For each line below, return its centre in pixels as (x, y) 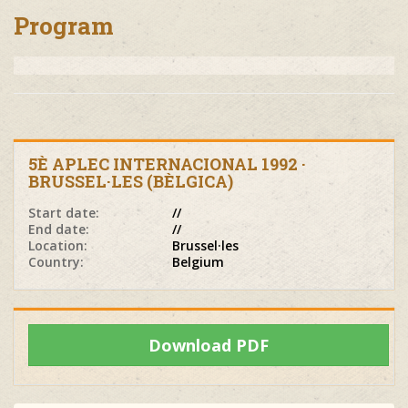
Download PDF (209, 346)
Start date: (64, 213)
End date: (59, 229)
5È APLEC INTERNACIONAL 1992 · (167, 164)
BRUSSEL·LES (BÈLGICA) (131, 182)
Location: (58, 246)
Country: (56, 262)
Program (64, 26)
